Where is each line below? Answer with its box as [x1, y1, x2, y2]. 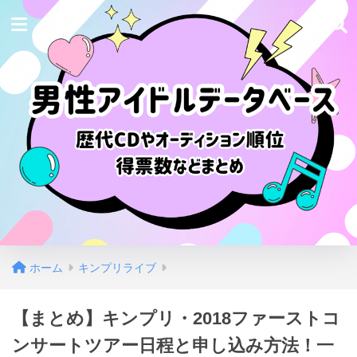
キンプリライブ [78, 261, 156, 274]
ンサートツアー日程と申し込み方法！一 [12, 335, 334, 355]
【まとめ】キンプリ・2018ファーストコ [12, 308, 340, 328]
